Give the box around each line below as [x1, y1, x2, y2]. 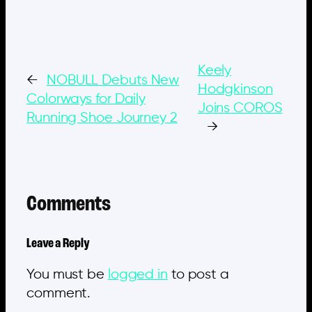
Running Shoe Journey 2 [26, 111, 178, 125]
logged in [107, 267, 168, 281]
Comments [26, 193, 111, 217]
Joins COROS [197, 102, 283, 116]
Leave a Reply [26, 237, 90, 251]
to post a [167, 267, 229, 281]
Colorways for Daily [26, 92, 146, 106]
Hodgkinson [197, 83, 273, 97]
